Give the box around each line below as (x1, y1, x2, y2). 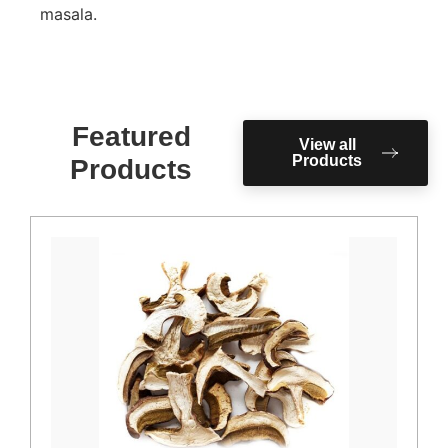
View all (298, 135, 356, 153)
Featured (71, 120, 191, 152)
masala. (40, 3, 97, 24)
